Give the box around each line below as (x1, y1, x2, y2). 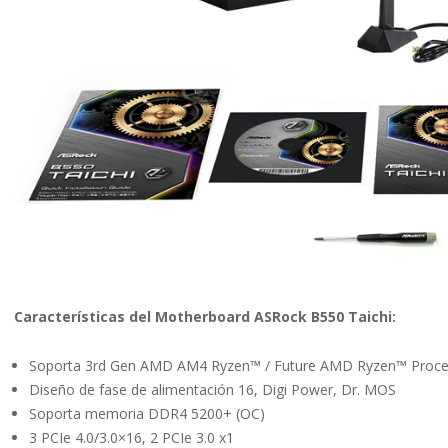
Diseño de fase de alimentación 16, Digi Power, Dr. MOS (29, 380, 396, 400)
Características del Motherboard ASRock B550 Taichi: (14, 307, 396, 327)
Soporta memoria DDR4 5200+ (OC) (29, 404, 265, 424)
